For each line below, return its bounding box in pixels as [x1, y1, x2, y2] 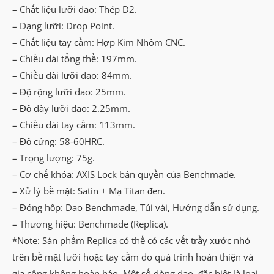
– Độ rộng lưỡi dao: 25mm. [12, 85, 126, 98]
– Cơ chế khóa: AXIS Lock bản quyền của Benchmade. [12, 168, 236, 180]
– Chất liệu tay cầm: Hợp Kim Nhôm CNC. [12, 35, 185, 48]
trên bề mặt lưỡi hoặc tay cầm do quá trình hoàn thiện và [12, 250, 253, 263]
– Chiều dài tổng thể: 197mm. [12, 52, 137, 65]
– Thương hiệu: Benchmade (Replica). [12, 217, 168, 230]
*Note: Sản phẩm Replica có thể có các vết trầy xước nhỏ [12, 234, 250, 246]
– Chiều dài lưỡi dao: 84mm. [12, 68, 132, 81]
